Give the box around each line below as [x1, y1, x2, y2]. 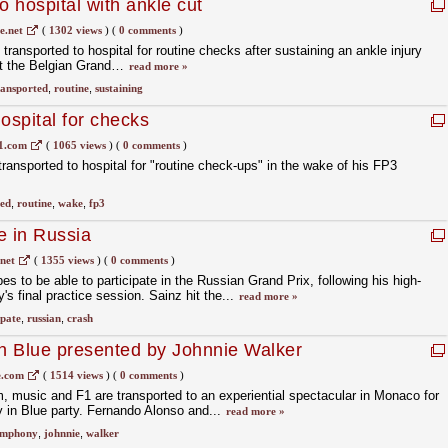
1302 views [48, 24, 102, 36]
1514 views [49, 369, 103, 381]
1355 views [40, 254, 94, 266]
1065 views [52, 139, 106, 151]
